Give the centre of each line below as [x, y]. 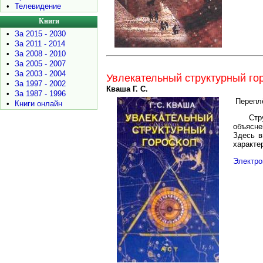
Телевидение [38, 6]
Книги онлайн [38, 104]
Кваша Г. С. [127, 89]
